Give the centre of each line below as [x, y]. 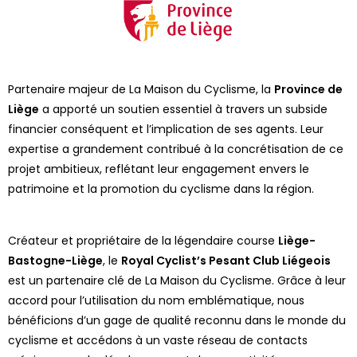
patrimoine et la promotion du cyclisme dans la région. [161, 188]
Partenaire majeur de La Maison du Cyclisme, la [141, 89]
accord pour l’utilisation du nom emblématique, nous [156, 300]
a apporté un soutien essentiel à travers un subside [183, 109]
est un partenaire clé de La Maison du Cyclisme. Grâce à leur [177, 280]
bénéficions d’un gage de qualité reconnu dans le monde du [177, 320]
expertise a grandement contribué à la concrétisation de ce [176, 149]
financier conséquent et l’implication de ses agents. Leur [166, 129]
